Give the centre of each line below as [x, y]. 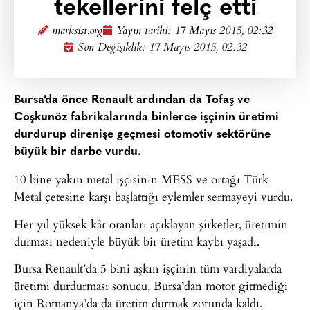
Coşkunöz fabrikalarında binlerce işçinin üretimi [146, 117]
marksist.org [77, 31]
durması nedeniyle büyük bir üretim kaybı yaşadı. [137, 241]
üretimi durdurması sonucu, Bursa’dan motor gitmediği [151, 286]
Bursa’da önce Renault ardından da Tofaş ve [132, 100]
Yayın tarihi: [145, 31]
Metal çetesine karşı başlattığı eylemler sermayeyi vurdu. [153, 197]
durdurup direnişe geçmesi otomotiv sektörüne [142, 135]
